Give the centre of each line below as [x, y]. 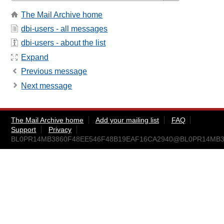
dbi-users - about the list [63, 43]
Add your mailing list [127, 120]
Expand [35, 57]
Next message [47, 85]
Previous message [54, 71]
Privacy [60, 129]
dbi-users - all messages [64, 29]
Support [24, 129]
